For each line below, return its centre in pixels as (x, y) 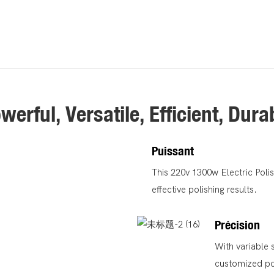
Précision (238, 224)
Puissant (173, 150)
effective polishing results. (205, 190)
